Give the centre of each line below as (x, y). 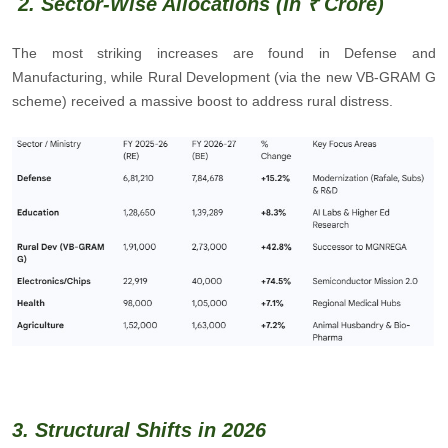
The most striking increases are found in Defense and (224, 53)
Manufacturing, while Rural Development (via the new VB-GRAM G (224, 77)
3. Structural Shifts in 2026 (139, 430)
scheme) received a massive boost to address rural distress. (202, 101)
